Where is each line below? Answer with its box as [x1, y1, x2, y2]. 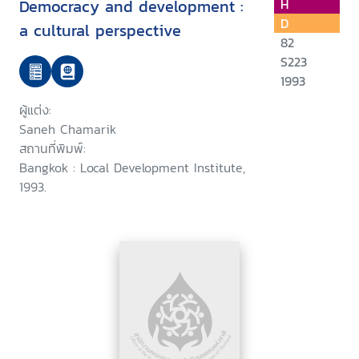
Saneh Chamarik [19, 119, 116, 139]
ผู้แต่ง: [19, 100, 51, 120]
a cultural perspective [19, 18, 181, 43]
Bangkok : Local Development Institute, [19, 158, 245, 178]
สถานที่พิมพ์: [19, 139, 86, 159]
